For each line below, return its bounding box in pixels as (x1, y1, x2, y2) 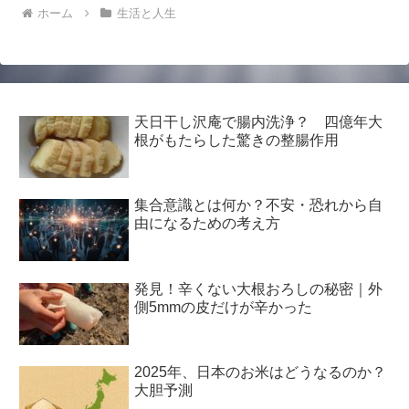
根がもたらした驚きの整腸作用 (134, 131, 340, 148)
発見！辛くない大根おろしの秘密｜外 (134, 280, 383, 297)
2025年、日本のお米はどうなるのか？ (134, 364, 387, 381)
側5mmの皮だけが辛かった (134, 299, 313, 315)
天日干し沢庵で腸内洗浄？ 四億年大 (134, 113, 383, 130)
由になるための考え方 (134, 215, 281, 232)
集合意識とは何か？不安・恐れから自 (134, 197, 383, 214)
